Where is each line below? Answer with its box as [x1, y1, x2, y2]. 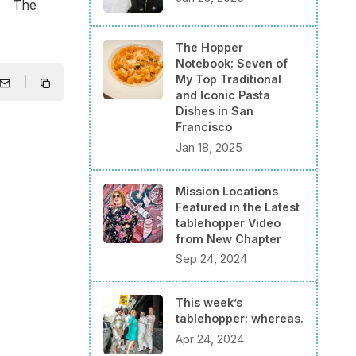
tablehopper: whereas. [176, 311, 304, 326]
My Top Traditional [176, 72, 281, 87]
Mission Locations [176, 184, 278, 198]
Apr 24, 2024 [176, 332, 244, 346]
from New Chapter [176, 231, 281, 246]
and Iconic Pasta [176, 88, 270, 103]
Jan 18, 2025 [176, 140, 242, 154]
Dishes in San [176, 104, 253, 118]
